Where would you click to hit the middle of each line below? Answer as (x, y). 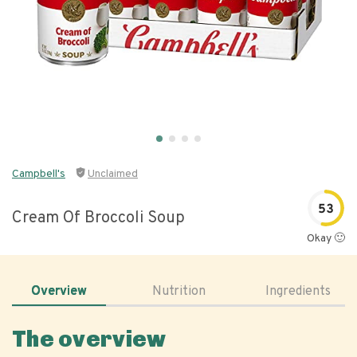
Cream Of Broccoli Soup (98, 218)
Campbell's (39, 174)
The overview (89, 339)
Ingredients (298, 292)
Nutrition (178, 292)
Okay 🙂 (326, 239)
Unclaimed (113, 174)
